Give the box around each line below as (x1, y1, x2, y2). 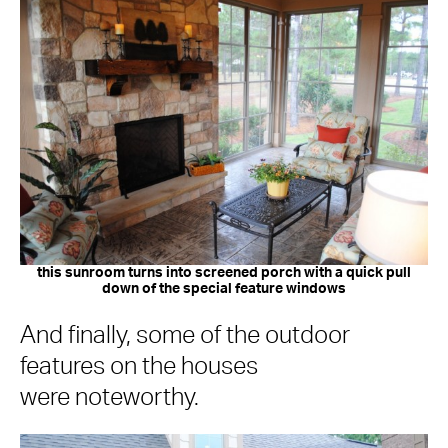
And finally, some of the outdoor (20, 324, 350, 349)
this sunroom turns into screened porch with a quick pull (37, 266, 411, 281)
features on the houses (20, 355, 258, 380)
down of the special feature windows (102, 282, 346, 297)
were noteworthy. (20, 386, 199, 411)
